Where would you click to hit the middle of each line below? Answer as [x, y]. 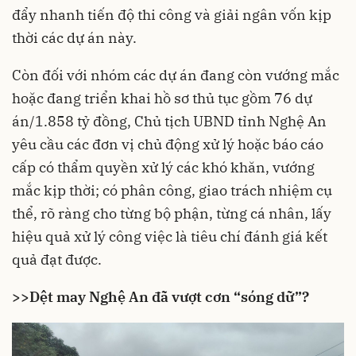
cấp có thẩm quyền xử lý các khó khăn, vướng [163, 167]
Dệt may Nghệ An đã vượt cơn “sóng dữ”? [169, 296]
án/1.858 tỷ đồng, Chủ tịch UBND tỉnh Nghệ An [169, 121]
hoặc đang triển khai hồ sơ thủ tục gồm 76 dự [162, 98]
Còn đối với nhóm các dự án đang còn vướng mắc [176, 75]
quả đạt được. [57, 259]
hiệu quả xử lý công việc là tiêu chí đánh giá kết [170, 236]
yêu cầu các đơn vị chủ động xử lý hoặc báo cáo [168, 144]
